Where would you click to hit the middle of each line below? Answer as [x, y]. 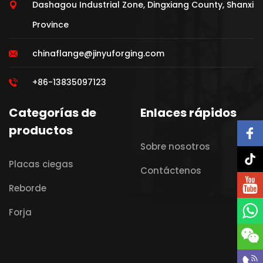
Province [50, 25]
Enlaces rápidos [188, 113]
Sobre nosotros [175, 147]
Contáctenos [171, 171]
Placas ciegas [41, 164]
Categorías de [53, 113]
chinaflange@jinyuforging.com [98, 54]
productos [41, 131]
